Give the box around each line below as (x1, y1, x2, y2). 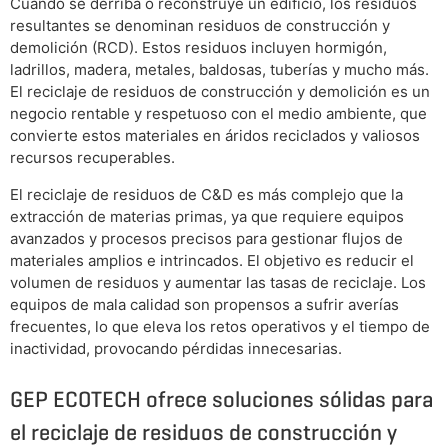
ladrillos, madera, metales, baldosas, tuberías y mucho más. (10, 60, 429, 80)
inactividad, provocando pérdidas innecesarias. (10, 339, 342, 359)
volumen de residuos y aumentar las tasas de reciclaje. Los (10, 273, 426, 293)
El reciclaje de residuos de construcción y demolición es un (10, 82, 430, 102)
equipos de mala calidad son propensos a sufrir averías (10, 295, 399, 315)
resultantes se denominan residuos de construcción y (10, 16, 390, 36)
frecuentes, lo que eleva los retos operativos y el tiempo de (10, 317, 430, 337)
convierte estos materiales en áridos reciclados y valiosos (10, 126, 420, 146)
